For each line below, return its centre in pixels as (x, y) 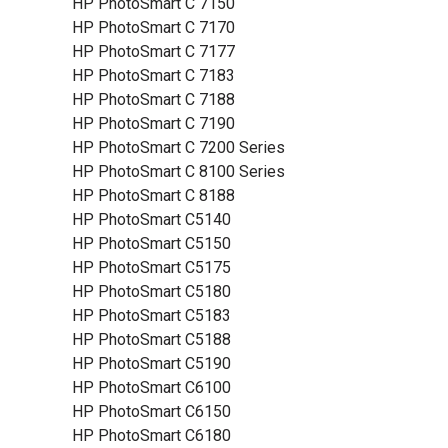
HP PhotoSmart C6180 (151, 435)
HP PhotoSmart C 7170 (153, 27)
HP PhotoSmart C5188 (151, 339)
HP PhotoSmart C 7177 (153, 51)
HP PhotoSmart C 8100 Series (178, 171)
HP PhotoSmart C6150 (151, 411)
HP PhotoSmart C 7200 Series (178, 147)
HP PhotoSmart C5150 (151, 243)
